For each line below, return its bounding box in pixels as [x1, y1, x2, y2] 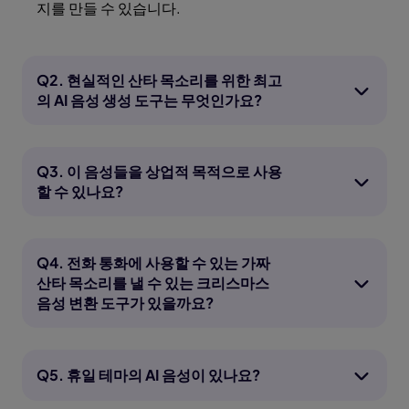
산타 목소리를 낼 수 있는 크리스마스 [37, 273, 269, 293]
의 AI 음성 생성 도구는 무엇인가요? [37, 90, 262, 110]
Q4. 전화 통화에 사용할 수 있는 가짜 [37, 253, 270, 273]
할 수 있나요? [37, 182, 123, 202]
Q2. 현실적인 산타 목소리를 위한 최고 [37, 70, 282, 90]
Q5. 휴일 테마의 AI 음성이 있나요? [37, 365, 260, 385]
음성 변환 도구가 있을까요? [37, 293, 214, 313]
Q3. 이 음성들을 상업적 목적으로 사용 [37, 162, 282, 182]
